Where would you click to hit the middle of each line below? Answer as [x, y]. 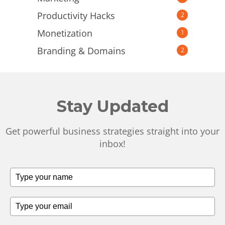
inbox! [113, 143]
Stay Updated [113, 106]
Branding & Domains [81, 50]
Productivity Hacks [76, 15]
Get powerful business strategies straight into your [113, 131]
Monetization [65, 33]
